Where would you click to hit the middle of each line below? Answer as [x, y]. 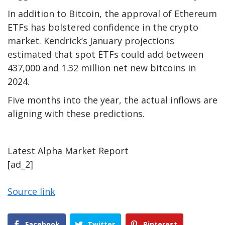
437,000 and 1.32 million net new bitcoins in [102, 68]
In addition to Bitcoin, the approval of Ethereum [112, 13]
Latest [23, 150]
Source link [31, 191]
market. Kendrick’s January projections [91, 40]
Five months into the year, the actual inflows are [113, 100]
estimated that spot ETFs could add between [105, 54]
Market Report [95, 150]
